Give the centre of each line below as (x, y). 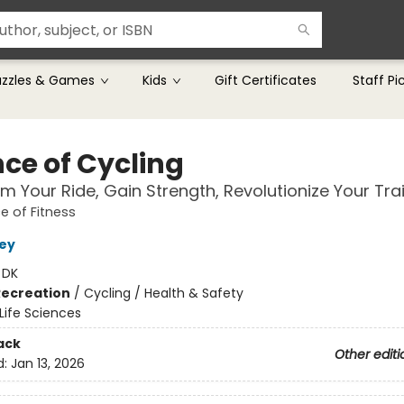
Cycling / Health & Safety (163, 293)
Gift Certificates (266, 80)
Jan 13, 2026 (47, 364)
